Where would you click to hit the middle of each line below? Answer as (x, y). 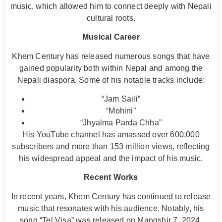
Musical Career (111, 37)
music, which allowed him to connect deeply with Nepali (111, 6)
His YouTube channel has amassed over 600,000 (111, 134)
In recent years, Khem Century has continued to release (111, 196)
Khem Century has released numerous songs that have (111, 56)
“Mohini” (121, 111)
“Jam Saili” (121, 99)
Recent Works (111, 177)
